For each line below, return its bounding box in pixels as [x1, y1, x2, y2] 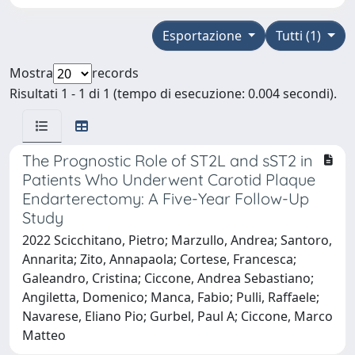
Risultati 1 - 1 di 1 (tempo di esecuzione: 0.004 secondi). [10, 84, 337, 102]
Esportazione [162, 26, 245, 44]
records [92, 63, 139, 82]
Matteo [22, 326, 66, 344]
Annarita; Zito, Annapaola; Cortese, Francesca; [22, 250, 296, 268]
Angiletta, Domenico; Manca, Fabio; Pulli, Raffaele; [22, 288, 319, 306]
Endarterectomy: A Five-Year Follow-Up [22, 188, 309, 208]
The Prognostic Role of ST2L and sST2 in [22, 150, 313, 170]
